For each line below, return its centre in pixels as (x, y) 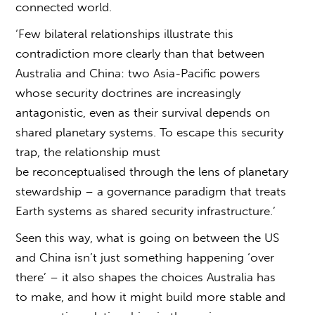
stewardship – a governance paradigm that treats (151, 191)
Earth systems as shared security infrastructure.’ (146, 211)
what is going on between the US (188, 237)
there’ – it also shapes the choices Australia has (146, 277)
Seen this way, (56, 237)
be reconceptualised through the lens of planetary (152, 171)
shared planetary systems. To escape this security (150, 132)
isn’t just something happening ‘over (173, 257)
